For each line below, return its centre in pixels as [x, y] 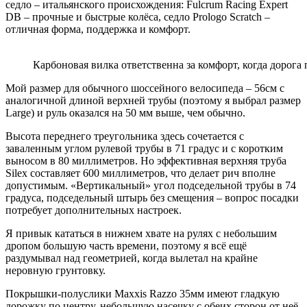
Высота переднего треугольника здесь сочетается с [125, 136]
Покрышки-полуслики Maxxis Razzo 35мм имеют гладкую [143, 293]
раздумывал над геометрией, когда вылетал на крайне [132, 258]
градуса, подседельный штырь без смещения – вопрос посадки [152, 197]
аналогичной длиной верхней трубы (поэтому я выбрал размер [153, 100]
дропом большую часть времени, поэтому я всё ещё [126, 245]
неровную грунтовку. [56, 270]
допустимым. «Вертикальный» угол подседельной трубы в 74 [151, 185]
